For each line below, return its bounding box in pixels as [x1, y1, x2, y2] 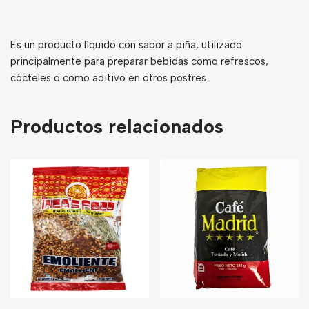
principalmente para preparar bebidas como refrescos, [10, 54, 268, 68]
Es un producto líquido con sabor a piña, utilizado [10, 38, 242, 51]
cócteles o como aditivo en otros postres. [10, 71, 208, 84]
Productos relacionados [10, 114, 223, 138]
